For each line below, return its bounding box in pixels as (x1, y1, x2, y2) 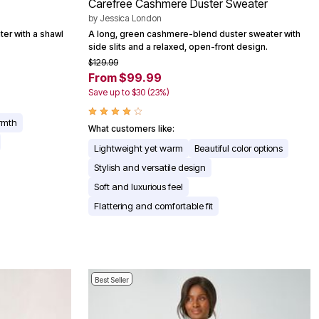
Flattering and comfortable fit (94, 199, 213, 211)
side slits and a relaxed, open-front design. (88, 41, 268, 52)
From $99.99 (88, 70, 162, 85)
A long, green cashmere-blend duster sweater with (88, 28, 300, 39)
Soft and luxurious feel (94, 180, 183, 192)
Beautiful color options (194, 142, 283, 154)
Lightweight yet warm (94, 142, 183, 154)
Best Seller (95, 275, 129, 284)
